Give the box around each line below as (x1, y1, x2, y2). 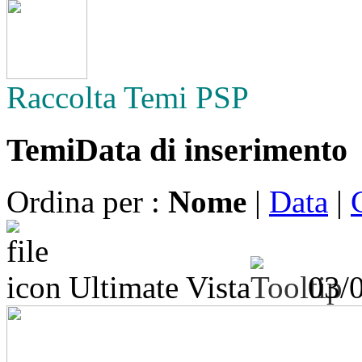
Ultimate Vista (69, 270, 250, 305)
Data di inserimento (75, 131, 347, 168)
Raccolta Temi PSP (6, 79, 249, 115)
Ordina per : (6, 184, 168, 220)
